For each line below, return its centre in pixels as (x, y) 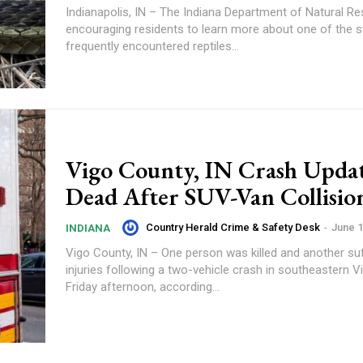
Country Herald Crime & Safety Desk (233, 228)
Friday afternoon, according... (143, 287)
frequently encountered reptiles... (152, 46)
